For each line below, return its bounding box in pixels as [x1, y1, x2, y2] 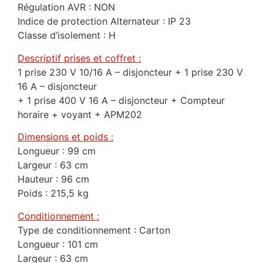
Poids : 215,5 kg [18, 187, 89, 200]
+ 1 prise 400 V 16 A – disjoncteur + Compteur [18, 94, 225, 106]
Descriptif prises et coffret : [18, 52, 141, 64]
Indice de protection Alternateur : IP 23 [18, 15, 191, 28]
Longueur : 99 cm [18, 145, 96, 157]
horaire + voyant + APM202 [18, 108, 142, 120]
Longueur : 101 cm [18, 238, 98, 250]
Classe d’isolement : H [18, 29, 116, 42]
